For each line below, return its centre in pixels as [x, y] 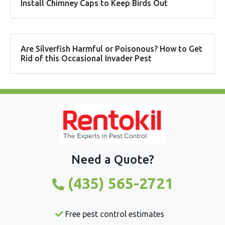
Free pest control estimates [114, 214]
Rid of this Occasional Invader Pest [86, 59]
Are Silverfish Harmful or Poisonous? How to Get [111, 49]
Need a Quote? [113, 160]
